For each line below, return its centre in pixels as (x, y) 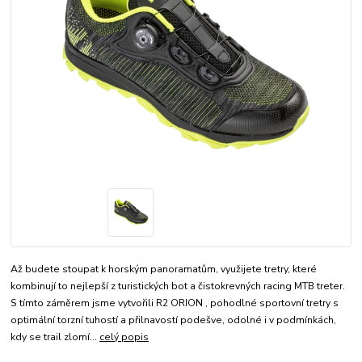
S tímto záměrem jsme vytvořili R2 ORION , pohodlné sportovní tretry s (175, 303)
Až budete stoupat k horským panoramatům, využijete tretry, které (164, 269)
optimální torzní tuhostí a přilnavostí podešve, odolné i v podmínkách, (174, 320)
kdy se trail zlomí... (55, 337)
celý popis (124, 337)
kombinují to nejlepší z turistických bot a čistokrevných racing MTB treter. (178, 286)
